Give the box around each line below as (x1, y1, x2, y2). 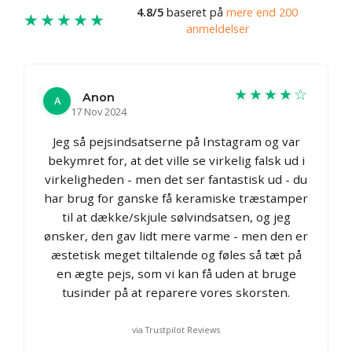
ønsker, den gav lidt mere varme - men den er (44, 227, 308, 244)
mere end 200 (226, 4, 298, 20)
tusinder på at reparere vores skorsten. (62, 284, 290, 300)
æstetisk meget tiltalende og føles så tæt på (50, 246, 302, 262)
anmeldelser (185, 20, 249, 36)
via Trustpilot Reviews (132, 323, 220, 335)
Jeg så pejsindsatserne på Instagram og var (52, 133, 300, 149)
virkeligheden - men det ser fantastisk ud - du (45, 170, 307, 187)
